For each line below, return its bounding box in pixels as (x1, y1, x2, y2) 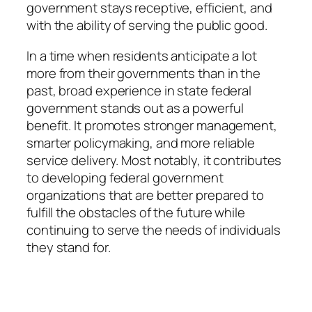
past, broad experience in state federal (26, 81, 252, 100)
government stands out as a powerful (26, 98, 244, 117)
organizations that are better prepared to (26, 185, 264, 204)
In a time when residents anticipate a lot (26, 46, 257, 65)
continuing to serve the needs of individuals (26, 220, 281, 239)
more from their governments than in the (26, 63, 261, 82)
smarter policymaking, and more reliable (26, 133, 256, 152)
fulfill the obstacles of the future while (26, 203, 245, 221)
